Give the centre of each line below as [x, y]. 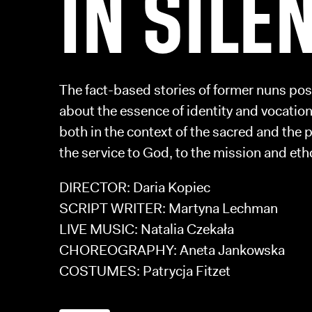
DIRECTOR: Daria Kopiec [135, 187]
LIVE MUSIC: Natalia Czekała [147, 229]
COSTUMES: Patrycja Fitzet [145, 271]
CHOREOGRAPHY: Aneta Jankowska [172, 250]
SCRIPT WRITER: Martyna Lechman [169, 208]
